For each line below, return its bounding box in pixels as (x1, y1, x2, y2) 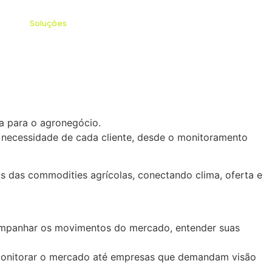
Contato (151, 18, 183, 29)
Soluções (30, 18, 67, 29)
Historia (79, 18, 109, 29)
